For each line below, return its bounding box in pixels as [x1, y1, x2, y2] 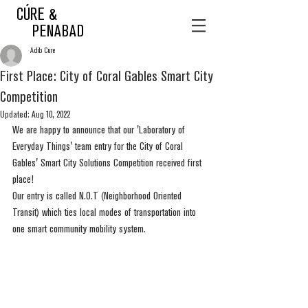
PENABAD [32, 25, 84, 39]
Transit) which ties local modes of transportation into [12, 208, 199, 218]
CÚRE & [16, 8, 57, 23]
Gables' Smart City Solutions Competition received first [12, 159, 204, 168]
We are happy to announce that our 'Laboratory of [12, 126, 188, 135]
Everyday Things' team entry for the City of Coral [12, 142, 186, 152]
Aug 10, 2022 [32, 111, 70, 119]
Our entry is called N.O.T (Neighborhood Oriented [12, 192, 184, 201]
